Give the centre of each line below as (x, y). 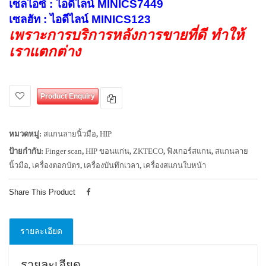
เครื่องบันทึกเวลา (112, 165)
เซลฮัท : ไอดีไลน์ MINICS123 (80, 19)
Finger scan (64, 151)
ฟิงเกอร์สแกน (189, 151)
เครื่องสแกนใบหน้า (175, 165)
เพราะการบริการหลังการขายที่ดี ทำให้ (126, 35)
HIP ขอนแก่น (107, 151)
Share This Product (42, 192)
